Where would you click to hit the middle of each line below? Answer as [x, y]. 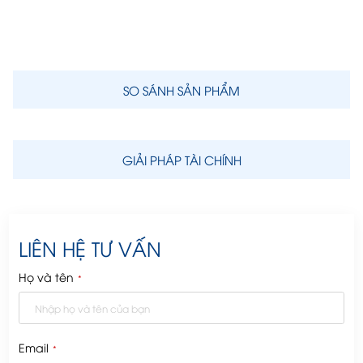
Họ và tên [46, 276]
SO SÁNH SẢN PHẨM [181, 90]
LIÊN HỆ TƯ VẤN [90, 248]
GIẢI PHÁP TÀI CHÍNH [181, 160]
